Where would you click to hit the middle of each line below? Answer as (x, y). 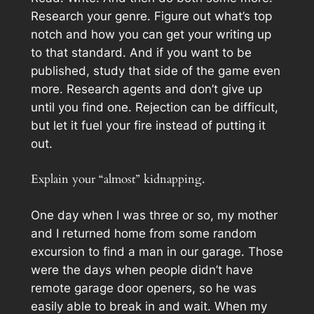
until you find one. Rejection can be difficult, (154, 108)
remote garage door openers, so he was (143, 288)
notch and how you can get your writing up (151, 35)
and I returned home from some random (143, 234)
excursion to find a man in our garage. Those (157, 252)
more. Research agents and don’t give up (146, 89)
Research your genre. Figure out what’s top (151, 16)
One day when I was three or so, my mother (154, 216)
